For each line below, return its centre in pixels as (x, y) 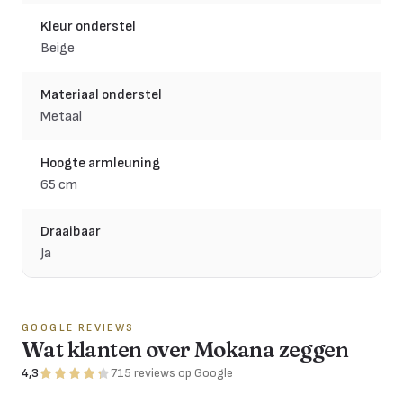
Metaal (61, 116)
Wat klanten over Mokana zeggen (185, 349)
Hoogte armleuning (100, 163)
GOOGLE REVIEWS (78, 327)
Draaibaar (71, 231)
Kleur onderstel (88, 26)
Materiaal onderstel (101, 94)
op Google (206, 372)
